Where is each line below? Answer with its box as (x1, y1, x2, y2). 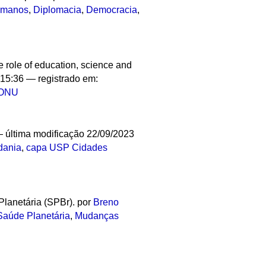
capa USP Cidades (26, 142, 108, 153)
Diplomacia (33, 5, 82, 15)
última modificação (5, 128, 85, 139)
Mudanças (75, 211, 119, 221)
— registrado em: (26, 73, 99, 84)
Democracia (86, 5, 138, 15)
